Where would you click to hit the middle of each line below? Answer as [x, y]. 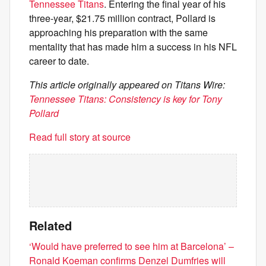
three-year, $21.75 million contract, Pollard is [122, 18]
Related [50, 225]
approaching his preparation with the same [118, 32]
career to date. [59, 61]
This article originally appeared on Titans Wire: [127, 85]
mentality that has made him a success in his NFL [133, 47]
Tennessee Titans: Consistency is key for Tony [126, 99]
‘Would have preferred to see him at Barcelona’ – [132, 246]
